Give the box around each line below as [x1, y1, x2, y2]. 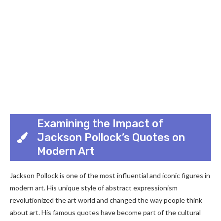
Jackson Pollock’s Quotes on [37, 130, 185, 144]
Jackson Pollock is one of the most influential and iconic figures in [10, 171, 210, 180]
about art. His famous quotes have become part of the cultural [10, 208, 201, 217]
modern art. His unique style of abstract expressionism [10, 184, 178, 192]
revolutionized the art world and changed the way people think [10, 196, 202, 204]
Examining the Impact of [37, 116, 164, 130]
